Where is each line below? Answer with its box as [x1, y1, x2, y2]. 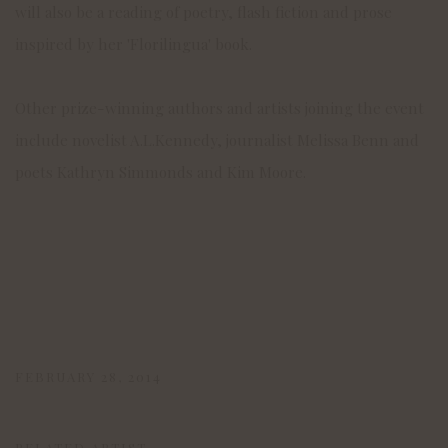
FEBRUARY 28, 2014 [15, 368, 162, 385]
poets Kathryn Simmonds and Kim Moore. [15, 162, 310, 182]
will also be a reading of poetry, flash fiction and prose [15, 2, 392, 22]
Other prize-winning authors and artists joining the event [15, 98, 424, 118]
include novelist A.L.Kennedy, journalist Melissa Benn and [15, 130, 419, 150]
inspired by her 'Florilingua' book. [15, 34, 252, 54]
